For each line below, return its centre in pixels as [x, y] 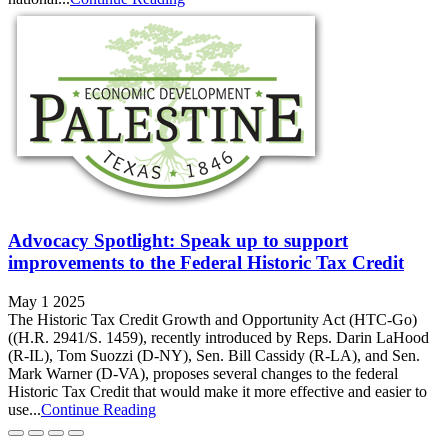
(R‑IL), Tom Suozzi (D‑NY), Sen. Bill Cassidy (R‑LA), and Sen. [214, 355]
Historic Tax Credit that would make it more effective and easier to [217, 391]
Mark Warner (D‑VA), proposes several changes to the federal [203, 373]
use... [24, 409]
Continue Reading [98, 409]
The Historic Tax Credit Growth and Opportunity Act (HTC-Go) [212, 319]
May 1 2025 [46, 301]
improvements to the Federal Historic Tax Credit [206, 263]
